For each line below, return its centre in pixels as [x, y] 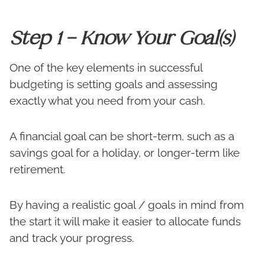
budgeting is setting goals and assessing [114, 84]
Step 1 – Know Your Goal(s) [122, 38]
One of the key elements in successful [106, 68]
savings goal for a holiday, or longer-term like [125, 153]
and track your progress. [72, 238]
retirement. [38, 169]
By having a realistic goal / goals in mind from [127, 205]
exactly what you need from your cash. [107, 101]
